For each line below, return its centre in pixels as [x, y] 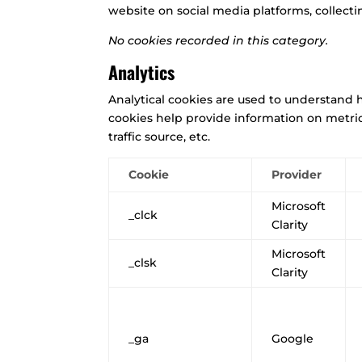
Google [293, 338]
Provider [297, 174]
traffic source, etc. [160, 136]
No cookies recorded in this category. [219, 40]
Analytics [142, 72]
